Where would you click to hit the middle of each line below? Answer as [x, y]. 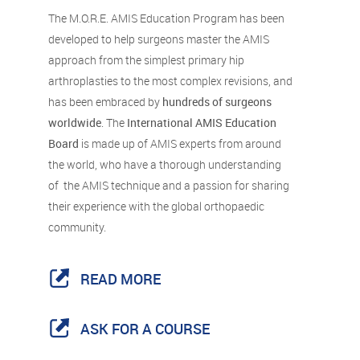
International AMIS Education [200, 122]
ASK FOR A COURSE [145, 328]
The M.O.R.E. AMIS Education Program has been [166, 18]
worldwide [75, 122]
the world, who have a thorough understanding [165, 164]
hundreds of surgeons [217, 101]
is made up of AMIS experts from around [180, 143]
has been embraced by [105, 101]
